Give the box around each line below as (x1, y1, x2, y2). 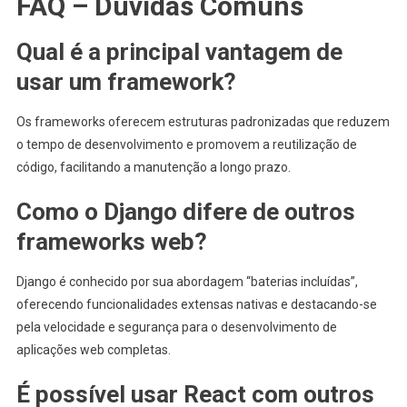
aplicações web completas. (15, 342, 171, 357)
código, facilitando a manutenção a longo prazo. (15, 159, 291, 174)
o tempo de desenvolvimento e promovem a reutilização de (15, 136, 357, 152)
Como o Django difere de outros (15, 197, 355, 225)
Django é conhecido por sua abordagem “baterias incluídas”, (15, 273, 358, 289)
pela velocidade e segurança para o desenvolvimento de (15, 319, 337, 334)
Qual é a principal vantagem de (15, 37, 342, 65)
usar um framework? (15, 67, 236, 95)
